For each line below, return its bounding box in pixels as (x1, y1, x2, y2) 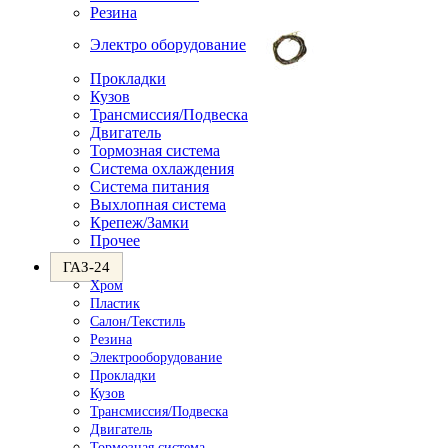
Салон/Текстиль (90, 314, 185, 329)
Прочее (90, 232, 140, 249)
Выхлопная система (90, 196, 226, 213)
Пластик (90, 296, 140, 311)
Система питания (90, 178, 209, 195)
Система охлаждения (90, 160, 234, 177)
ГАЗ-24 (63, 259, 110, 275)
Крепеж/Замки (90, 214, 189, 231)
